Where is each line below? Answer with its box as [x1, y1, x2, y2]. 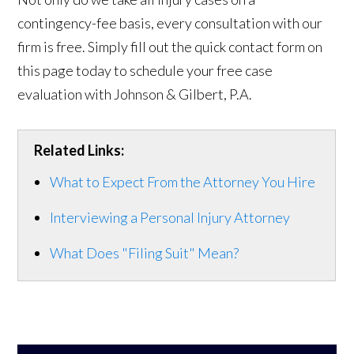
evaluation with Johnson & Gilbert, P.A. [17, 85, 253, 103]
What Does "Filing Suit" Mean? [50, 243, 239, 262]
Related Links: [34, 141, 125, 159]
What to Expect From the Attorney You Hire [50, 172, 316, 190]
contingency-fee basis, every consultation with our [17, 13, 323, 32]
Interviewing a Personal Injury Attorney [50, 208, 291, 226]
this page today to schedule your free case [17, 61, 273, 79]
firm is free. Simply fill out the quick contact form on [17, 37, 323, 55]
